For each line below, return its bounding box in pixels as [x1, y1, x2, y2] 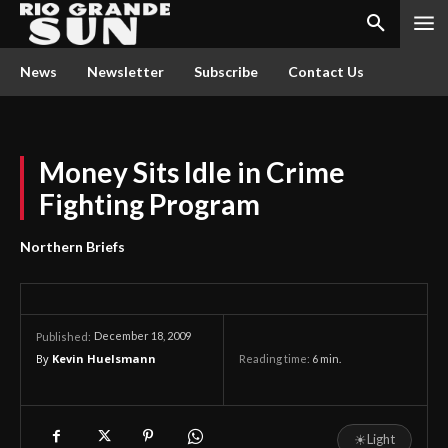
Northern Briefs [20, 238, 125, 255]
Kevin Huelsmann [52, 351, 156, 366]
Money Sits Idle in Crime [39, 155, 345, 189]
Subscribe [194, 63, 258, 80]
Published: [36, 330, 91, 343]
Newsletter [87, 63, 164, 80]
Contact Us [288, 63, 364, 80]
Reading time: [239, 352, 312, 366]
